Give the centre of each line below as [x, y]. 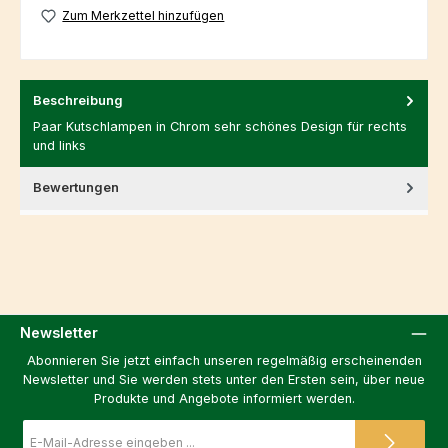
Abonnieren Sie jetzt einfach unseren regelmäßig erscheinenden [224, 360]
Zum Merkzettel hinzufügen [143, 15]
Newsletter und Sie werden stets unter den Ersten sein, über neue [224, 379]
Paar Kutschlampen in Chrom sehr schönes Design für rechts [220, 126]
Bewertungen [76, 187]
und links [59, 145]
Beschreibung [78, 100]
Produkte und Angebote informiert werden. [224, 398]
